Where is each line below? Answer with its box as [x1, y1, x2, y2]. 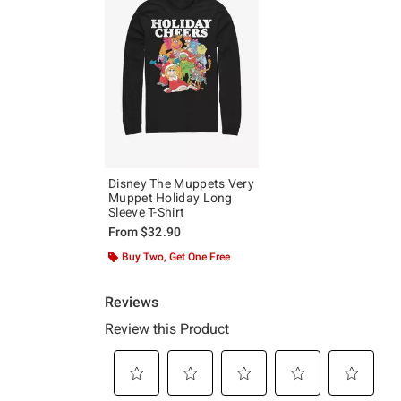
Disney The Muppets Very [108, 175, 254, 191]
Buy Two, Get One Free [122, 250, 230, 263]
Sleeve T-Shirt [108, 204, 185, 219]
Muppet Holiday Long [108, 190, 233, 205]
